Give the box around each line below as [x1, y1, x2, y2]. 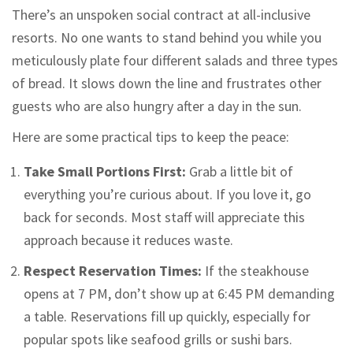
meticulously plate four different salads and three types [12, 51, 338, 70]
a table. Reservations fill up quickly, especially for [24, 307, 310, 326]
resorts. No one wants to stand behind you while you [12, 28, 321, 47]
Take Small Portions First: [24, 162, 186, 181]
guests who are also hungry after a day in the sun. [12, 97, 302, 116]
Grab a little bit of [186, 162, 293, 181]
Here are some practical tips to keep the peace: [12, 128, 289, 147]
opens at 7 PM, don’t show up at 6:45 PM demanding [24, 284, 335, 303]
